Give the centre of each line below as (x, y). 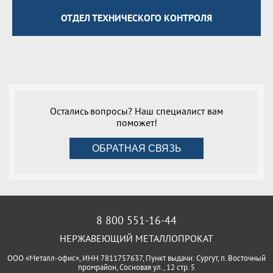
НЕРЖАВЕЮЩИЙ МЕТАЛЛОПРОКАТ (136, 239)
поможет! (136, 123)
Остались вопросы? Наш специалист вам (136, 111)
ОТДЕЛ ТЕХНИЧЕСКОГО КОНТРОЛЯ (136, 18)
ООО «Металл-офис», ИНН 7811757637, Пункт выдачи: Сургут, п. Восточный (136, 258)
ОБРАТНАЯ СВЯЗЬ (136, 148)
